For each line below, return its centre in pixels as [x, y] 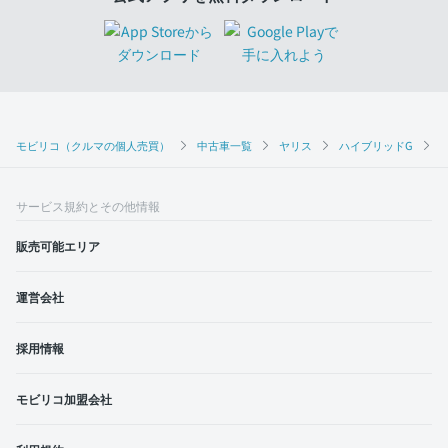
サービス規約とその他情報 [88, 206]
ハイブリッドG [376, 145]
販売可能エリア [58, 246]
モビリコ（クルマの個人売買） [93, 145]
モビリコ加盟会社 [64, 399]
